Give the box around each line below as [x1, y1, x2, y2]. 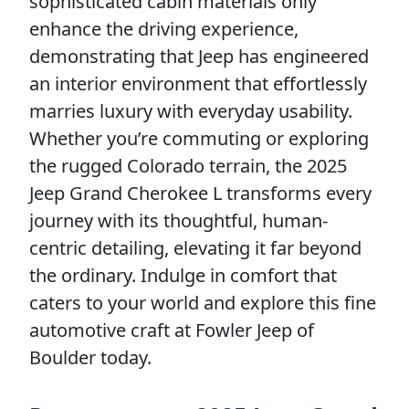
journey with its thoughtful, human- [29, 207, 328, 233]
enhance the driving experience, [29, 16, 299, 41]
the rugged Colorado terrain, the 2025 [29, 152, 347, 178]
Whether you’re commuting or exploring [29, 125, 369, 151]
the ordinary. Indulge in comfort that [29, 262, 337, 288]
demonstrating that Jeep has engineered [29, 43, 369, 68]
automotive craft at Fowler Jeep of [29, 317, 314, 342]
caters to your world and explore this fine [29, 289, 376, 315]
